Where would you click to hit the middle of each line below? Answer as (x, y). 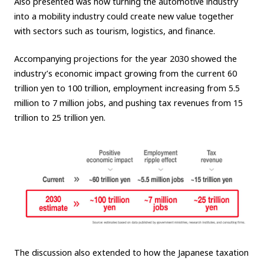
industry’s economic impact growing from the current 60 (125, 73)
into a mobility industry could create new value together (124, 16)
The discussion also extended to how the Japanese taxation (131, 252)
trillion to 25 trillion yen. (60, 117)
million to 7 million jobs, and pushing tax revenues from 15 (128, 103)
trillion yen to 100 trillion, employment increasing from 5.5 (127, 88)
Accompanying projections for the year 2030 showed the (125, 58)
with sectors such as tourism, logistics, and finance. (114, 31)
